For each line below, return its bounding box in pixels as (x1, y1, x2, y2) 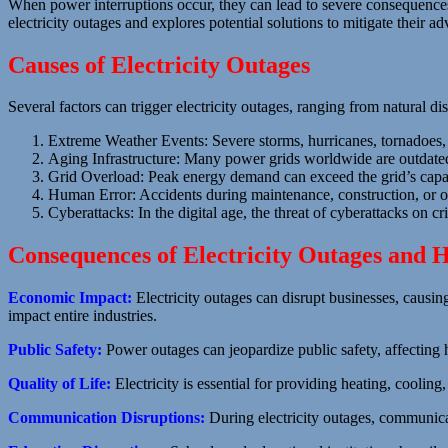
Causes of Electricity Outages (8, 51, 310, 78)
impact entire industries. (8, 307, 157, 325)
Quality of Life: (8, 375, 111, 393)
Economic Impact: (8, 289, 132, 307)
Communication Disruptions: (8, 409, 205, 427)
